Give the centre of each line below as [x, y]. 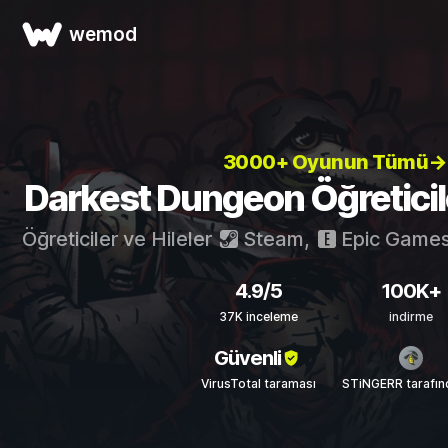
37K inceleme [258, 316]
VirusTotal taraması [258, 383]
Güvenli [247, 357]
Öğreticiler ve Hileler [119, 239]
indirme [411, 316]
